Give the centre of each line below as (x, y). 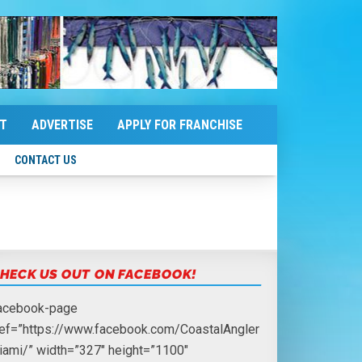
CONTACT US (46, 160)
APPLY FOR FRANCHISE (180, 124)
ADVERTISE (62, 124)
